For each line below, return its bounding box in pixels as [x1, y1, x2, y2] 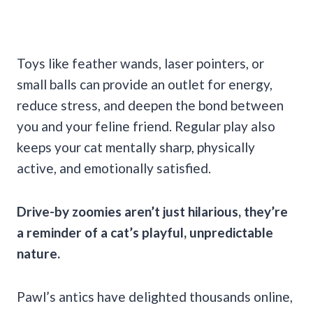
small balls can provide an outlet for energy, [17, 75, 272, 92]
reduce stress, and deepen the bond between [17, 96, 284, 113]
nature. [17, 245, 63, 261]
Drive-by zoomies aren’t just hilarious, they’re [17, 203, 288, 219]
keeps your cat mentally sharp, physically [17, 138, 255, 155]
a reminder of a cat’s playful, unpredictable [17, 224, 273, 240]
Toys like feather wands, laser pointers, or [17, 54, 264, 71]
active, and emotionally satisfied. [17, 159, 211, 176]
